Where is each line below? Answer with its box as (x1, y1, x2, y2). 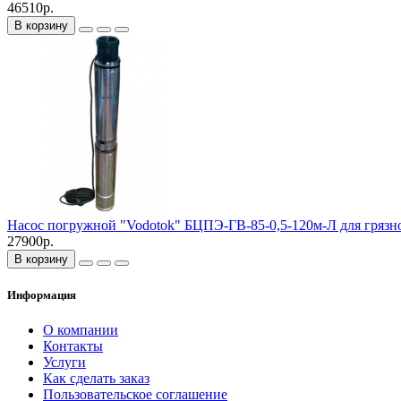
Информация (7, 288, 76, 303)
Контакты (43, 338, 103, 354)
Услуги (43, 354, 86, 371)
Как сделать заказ (43, 371, 149, 387)
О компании (43, 322, 118, 338)
